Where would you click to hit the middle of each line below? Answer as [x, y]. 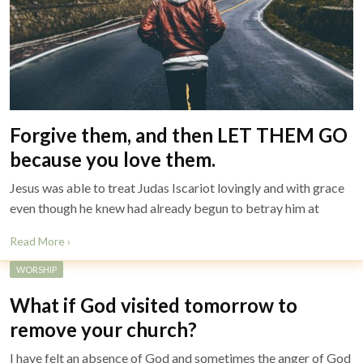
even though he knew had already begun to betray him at [164, 208]
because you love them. [113, 159]
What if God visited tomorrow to [154, 305]
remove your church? [103, 329]
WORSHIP [36, 269]
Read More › [40, 241]
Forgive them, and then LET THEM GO [179, 135]
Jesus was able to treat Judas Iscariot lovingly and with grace [177, 188]
